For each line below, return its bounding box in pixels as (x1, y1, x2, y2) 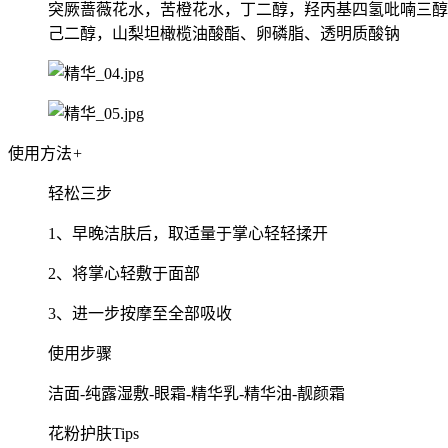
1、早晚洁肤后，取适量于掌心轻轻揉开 (48, 224, 328, 242)
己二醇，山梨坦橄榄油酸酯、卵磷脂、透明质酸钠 (48, 24, 400, 42)
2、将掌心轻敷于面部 (48, 264, 200, 282)
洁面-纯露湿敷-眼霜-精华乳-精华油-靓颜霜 (48, 384, 345, 402)
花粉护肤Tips (48, 424, 139, 442)
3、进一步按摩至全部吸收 (48, 304, 232, 322)
